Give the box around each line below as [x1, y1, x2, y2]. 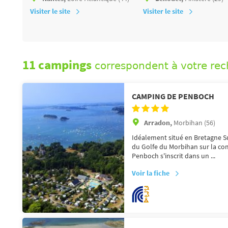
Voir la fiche [132, 168, 169, 178]
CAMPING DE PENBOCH [132, 91, 214, 101]
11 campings [22, 57, 92, 75]
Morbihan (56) [174, 118, 215, 127]
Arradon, [144, 118, 174, 127]
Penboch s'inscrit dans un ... [132, 151, 215, 160]
